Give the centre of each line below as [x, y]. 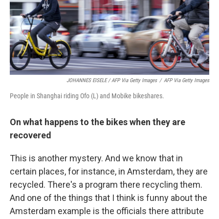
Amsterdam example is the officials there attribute [107, 211]
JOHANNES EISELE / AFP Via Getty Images [112, 80]
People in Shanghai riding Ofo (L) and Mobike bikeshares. [87, 96]
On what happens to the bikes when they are [98, 122]
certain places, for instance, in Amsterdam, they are [109, 171]
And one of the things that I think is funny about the [109, 198]
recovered [31, 135]
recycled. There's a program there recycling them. [106, 185]
